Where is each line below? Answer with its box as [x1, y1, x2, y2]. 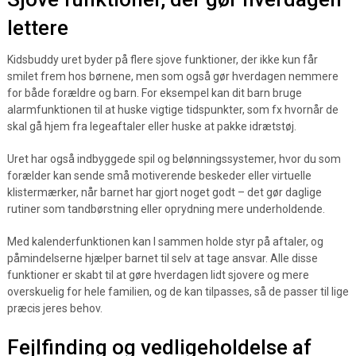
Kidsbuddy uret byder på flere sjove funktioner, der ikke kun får [6, 53, 318, 66]
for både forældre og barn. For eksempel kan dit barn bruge [6, 87, 302, 99]
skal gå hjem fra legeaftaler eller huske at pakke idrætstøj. [6, 120, 296, 133]
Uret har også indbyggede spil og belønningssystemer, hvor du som [6, 153, 341, 165]
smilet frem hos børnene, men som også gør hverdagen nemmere [6, 70, 339, 83]
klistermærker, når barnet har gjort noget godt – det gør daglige [6, 186, 322, 199]
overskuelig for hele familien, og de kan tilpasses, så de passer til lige [6, 285, 349, 298]
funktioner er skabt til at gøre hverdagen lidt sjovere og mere [6, 269, 309, 281]
